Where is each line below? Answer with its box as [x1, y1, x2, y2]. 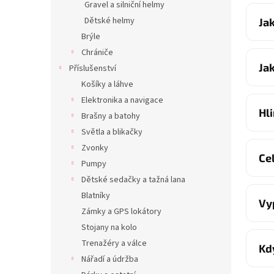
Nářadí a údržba [81, 253, 138, 265]
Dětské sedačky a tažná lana [81, 174, 185, 186]
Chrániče [81, 46, 113, 59]
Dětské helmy [84, 15, 135, 27]
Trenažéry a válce [81, 237, 147, 250]
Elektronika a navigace [81, 94, 163, 106]
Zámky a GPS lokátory [81, 206, 161, 218]
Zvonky [81, 142, 108, 154]
